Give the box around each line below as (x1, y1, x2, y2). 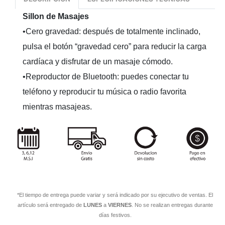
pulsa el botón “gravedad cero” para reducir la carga (23, 42, 206, 51)
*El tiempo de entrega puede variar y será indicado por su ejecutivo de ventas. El (17, 191, 213, 198)
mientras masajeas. (23, 102, 92, 111)
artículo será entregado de (17, 201, 83, 208)
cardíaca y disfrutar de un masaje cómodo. (23, 57, 173, 66)
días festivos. (98, 211, 132, 218)
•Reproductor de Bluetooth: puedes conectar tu (23, 72, 189, 81)
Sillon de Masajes (23, 12, 89, 21)
